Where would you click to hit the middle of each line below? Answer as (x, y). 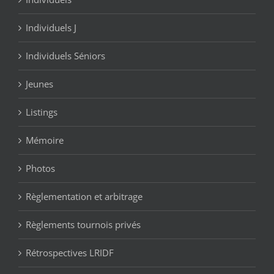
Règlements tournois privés (83, 225)
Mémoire (45, 140)
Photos (40, 168)
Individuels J (51, 28)
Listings (42, 112)
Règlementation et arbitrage (84, 197)
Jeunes (39, 84)
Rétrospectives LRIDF (70, 253)
